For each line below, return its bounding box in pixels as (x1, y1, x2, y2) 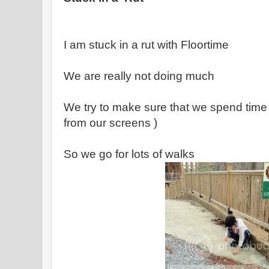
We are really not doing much (64, 70, 214, 82)
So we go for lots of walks (64, 148, 195, 160)
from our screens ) (64, 116, 157, 129)
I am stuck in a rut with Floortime (64, 38, 229, 51)
